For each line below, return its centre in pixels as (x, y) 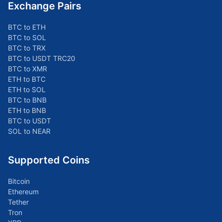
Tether (18, 202)
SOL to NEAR (29, 131)
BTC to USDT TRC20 (42, 58)
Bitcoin (19, 181)
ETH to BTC (27, 79)
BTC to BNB (27, 100)
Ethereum (23, 192)
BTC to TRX (27, 48)
